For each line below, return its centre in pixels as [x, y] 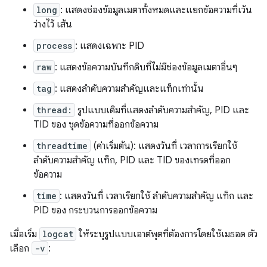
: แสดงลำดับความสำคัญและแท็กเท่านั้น [129, 89]
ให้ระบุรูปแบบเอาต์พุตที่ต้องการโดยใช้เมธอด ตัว [167, 234]
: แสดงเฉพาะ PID [110, 46]
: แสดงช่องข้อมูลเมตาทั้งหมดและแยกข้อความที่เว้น [156, 10]
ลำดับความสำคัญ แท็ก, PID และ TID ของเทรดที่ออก [132, 160]
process [54, 46]
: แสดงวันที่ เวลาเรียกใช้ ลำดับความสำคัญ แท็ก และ [156, 196]
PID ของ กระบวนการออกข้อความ [95, 210]
